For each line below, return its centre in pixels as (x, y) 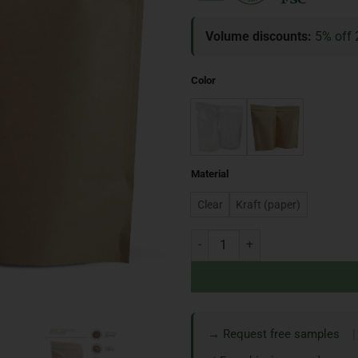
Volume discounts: (259, 36)
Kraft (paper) (268, 205)
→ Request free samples (274, 334)
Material (210, 173)
